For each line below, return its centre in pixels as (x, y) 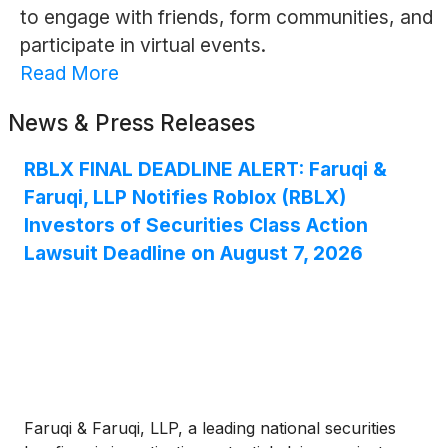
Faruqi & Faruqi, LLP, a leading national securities (210, 428)
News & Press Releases (131, 123)
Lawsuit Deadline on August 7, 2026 (193, 253)
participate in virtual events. (142, 45)
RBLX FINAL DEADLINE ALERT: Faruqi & (205, 169)
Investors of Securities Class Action (196, 225)
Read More (69, 73)
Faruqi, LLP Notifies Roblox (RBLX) (185, 197)
